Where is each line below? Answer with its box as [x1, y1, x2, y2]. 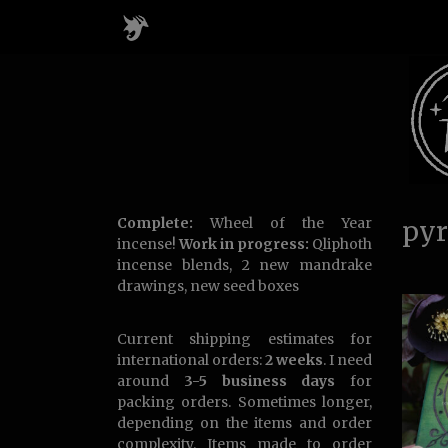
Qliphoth [309, 235, 372, 253]
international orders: [117, 351, 265, 369]
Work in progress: [179, 235, 309, 253]
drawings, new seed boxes [117, 277, 299, 295]
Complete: [117, 214, 193, 232]
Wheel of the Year [193, 214, 372, 232]
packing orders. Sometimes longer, [117, 393, 372, 411]
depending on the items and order [117, 414, 372, 432]
